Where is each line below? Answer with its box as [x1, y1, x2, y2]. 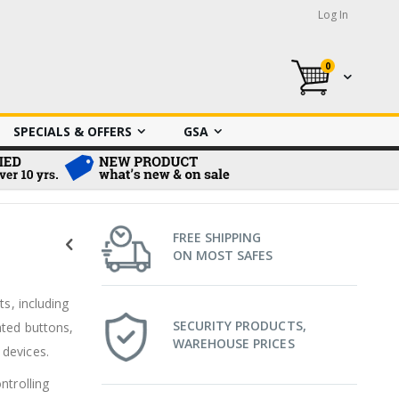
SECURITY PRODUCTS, [172, 317, 306, 334]
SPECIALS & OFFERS [13, 123, 132, 141]
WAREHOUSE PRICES [172, 335, 295, 352]
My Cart [328, 66, 377, 84]
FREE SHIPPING [172, 229, 262, 246]
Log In [318, 7, 348, 22]
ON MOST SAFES [172, 247, 273, 264]
